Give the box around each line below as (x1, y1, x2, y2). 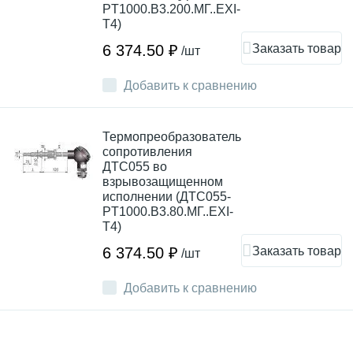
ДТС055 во (102, 160, 167, 173)
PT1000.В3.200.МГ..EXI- (102, 2, 240, 16)
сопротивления (102, 145, 192, 158)
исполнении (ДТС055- (102, 190, 231, 203)
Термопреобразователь (102, 130, 241, 143)
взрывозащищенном (102, 175, 223, 188)
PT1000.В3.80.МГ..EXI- (102, 205, 233, 218)
